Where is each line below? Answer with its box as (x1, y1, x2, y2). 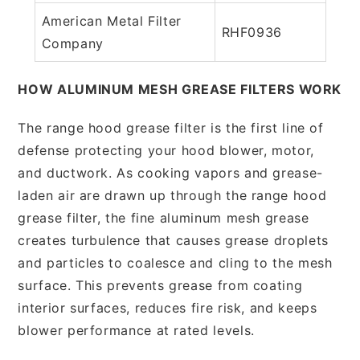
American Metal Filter (41, 12, 182, 29)
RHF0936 (221, 23, 282, 40)
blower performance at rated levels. (18, 321, 255, 338)
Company (41, 35, 104, 51)
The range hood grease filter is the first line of (18, 119, 324, 136)
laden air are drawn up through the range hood (18, 186, 327, 203)
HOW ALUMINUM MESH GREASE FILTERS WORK (18, 80, 342, 97)
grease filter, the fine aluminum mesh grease (18, 209, 309, 226)
